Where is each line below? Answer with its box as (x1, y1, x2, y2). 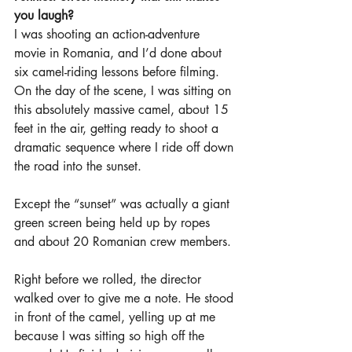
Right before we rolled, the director (14, 270, 205, 288)
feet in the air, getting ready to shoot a (14, 119, 222, 137)
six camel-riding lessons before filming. (14, 63, 223, 80)
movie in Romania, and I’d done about (14, 44, 225, 61)
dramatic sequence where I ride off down (14, 138, 237, 156)
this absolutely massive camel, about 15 (14, 101, 233, 118)
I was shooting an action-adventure (14, 25, 203, 42)
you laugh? (14, 6, 74, 24)
